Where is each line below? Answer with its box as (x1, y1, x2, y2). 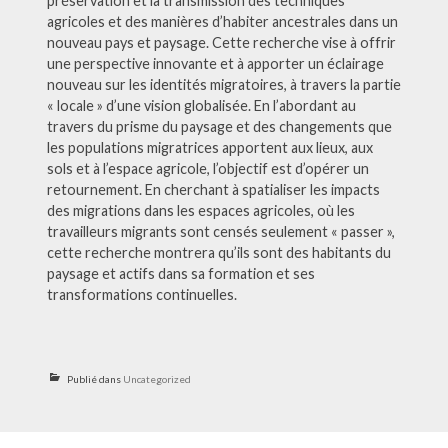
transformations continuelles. (46, 285, 237, 303)
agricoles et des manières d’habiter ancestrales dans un (46, 12, 398, 30)
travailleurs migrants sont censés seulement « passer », (46, 222, 395, 240)
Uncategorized (122, 372, 191, 385)
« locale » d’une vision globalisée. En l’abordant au (46, 96, 356, 114)
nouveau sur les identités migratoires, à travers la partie (46, 75, 401, 93)
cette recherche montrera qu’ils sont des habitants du (46, 243, 391, 261)
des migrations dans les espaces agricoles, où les (46, 201, 355, 219)
